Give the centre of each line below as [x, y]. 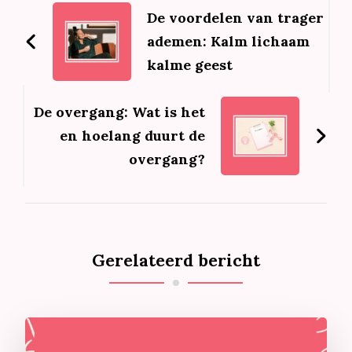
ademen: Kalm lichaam [229, 42]
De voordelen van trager [236, 18]
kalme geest [190, 65]
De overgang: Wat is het [119, 112]
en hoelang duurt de [132, 136]
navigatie [81, 18]
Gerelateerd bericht [176, 261]
